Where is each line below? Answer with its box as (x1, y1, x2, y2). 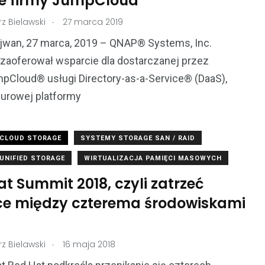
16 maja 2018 (60, 238, 115, 251)
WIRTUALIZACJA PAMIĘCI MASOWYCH (84, 154, 222, 163)
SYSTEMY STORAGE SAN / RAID (80, 134, 195, 143)
